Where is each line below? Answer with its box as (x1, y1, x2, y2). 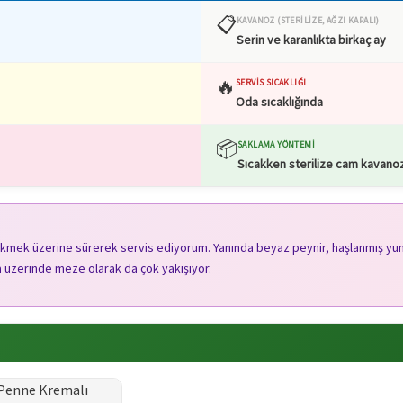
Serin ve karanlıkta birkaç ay (237, 31, 386, 48)
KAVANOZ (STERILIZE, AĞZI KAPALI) (237, 13, 380, 26)
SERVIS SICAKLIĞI (236, 76, 307, 88)
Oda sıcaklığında (236, 93, 323, 110)
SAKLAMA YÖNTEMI (237, 138, 315, 150)
